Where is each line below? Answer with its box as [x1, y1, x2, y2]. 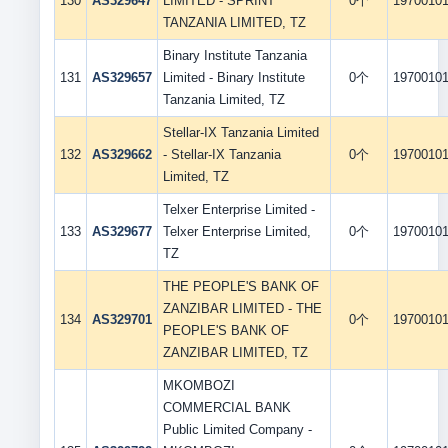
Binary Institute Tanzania [162, 48, 307, 63]
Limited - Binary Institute [162, 70, 305, 85]
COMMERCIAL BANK [162, 400, 291, 415]
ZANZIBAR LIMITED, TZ [162, 345, 308, 360]
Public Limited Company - [162, 422, 312, 437]
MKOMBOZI [162, 378, 235, 393]
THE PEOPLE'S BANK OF [162, 279, 319, 294]
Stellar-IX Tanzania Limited [162, 125, 319, 140]
